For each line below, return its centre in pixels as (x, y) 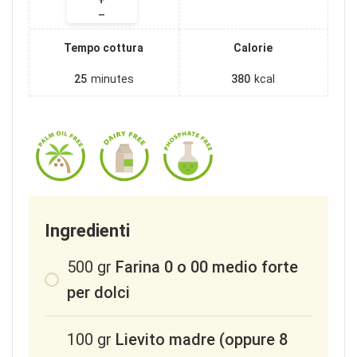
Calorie (253, 48)
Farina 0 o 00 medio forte (207, 267)
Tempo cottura (104, 48)
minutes (112, 79)
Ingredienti (87, 231)
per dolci (98, 293)
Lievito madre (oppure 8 (202, 340)
